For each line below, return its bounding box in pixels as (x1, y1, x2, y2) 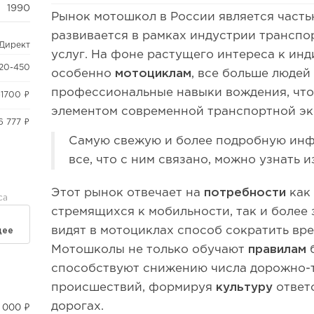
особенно (51, 69, 116, 79)
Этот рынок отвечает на (51, 188, 205, 198)
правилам (248, 245, 307, 255)
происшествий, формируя (51, 282, 217, 293)
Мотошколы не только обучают (51, 245, 249, 255)
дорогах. (51, 301, 104, 312)
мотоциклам (115, 69, 192, 79)
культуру (216, 282, 273, 293)
